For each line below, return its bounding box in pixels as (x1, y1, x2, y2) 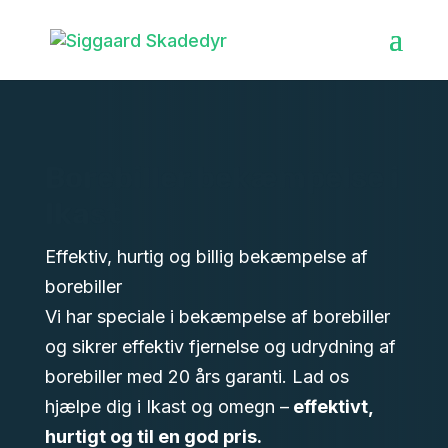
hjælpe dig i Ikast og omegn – (44, 396, 289, 417)
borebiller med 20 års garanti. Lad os (44, 366, 349, 387)
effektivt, (288, 396, 373, 417)
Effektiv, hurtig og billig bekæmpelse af (44, 246, 368, 267)
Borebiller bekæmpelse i (44, 160, 399, 196)
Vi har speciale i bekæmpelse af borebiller (44, 306, 390, 327)
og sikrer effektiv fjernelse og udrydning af (44, 336, 396, 357)
